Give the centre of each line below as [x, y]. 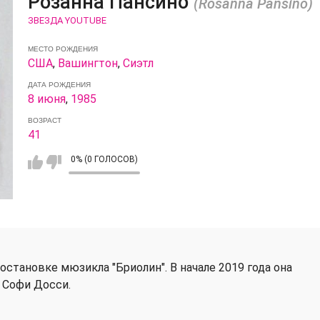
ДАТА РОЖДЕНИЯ [59, 84]
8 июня [46, 99]
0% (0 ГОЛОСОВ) [104, 159]
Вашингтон [87, 63]
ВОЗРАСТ [44, 120]
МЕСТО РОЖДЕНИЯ [62, 49]
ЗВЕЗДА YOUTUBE [67, 20]
